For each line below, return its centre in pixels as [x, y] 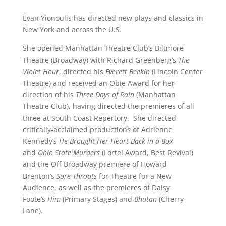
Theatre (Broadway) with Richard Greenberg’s [100, 60]
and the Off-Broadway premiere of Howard [95, 164]
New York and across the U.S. [72, 29]
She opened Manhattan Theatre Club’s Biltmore [103, 48]
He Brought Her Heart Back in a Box [116, 141]
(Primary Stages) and [97, 199]
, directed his [82, 71]
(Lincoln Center [176, 71]
